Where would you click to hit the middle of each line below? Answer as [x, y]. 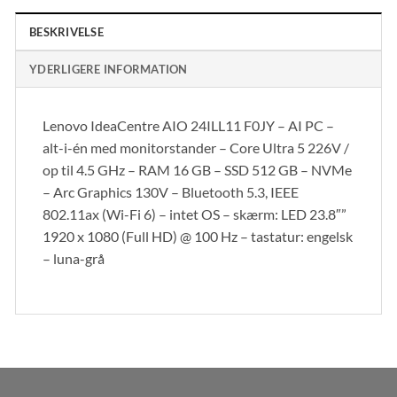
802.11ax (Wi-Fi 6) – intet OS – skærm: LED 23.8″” [195, 214]
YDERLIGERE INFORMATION [109, 69]
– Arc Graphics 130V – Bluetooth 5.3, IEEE [171, 191]
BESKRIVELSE [66, 31]
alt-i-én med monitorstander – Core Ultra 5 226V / [196, 147]
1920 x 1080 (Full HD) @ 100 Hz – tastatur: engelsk [198, 236]
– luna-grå [74, 258]
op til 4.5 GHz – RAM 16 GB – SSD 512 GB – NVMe [197, 169]
